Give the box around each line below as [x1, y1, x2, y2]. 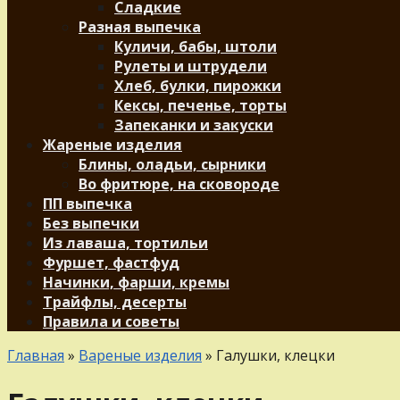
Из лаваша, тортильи [43, 233, 208, 253]
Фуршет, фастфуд [43, 253, 179, 272]
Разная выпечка [79, 17, 201, 37]
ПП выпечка [43, 194, 132, 213]
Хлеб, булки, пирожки [114, 76, 281, 96]
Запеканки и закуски [114, 115, 273, 135]
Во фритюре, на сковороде [79, 174, 279, 194]
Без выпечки [43, 213, 139, 233]
